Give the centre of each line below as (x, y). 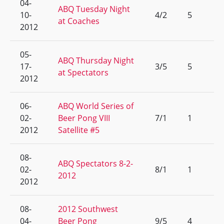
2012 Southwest (88, 209)
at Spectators (83, 72)
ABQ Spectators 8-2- (95, 163)
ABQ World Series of (96, 106)
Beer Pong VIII (84, 118)
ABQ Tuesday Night (94, 9)
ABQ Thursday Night (96, 60)
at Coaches (79, 21)
